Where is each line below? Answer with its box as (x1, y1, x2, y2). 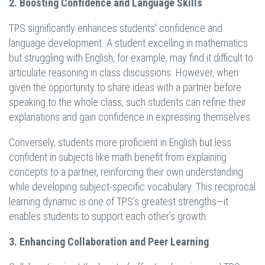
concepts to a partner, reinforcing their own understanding (9, 166, 243, 179)
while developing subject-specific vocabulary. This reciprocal (9, 180, 256, 193)
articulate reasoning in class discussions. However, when (9, 66, 238, 79)
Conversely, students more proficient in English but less (9, 136, 231, 149)
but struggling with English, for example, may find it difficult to (9, 51, 253, 64)
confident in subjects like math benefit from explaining (9, 151, 227, 164)
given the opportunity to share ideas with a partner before (9, 81, 241, 94)
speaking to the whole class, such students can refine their (9, 96, 246, 109)
